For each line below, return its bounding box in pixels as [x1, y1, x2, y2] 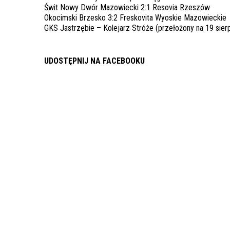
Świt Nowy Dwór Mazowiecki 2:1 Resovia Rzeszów [44, 3, 210, 12]
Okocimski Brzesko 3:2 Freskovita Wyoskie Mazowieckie [44, 13, 226, 23]
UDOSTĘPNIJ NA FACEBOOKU [44, 56, 145, 66]
